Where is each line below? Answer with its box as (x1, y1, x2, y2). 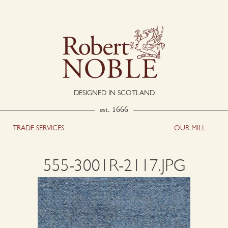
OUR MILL (174, 124, 206, 132)
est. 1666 (100, 104, 128, 116)
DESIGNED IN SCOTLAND (73, 89, 155, 97)
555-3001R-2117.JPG (43, 158, 185, 176)
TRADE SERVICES (12, 124, 64, 132)
